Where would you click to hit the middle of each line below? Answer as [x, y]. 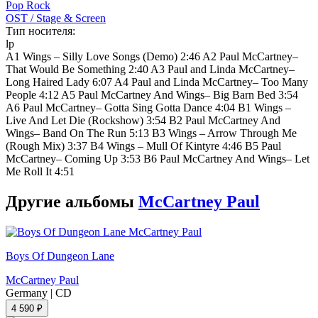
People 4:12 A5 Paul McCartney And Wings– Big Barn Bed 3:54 [152, 94]
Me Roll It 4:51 [40, 171]
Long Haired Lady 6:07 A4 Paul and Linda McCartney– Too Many [157, 82]
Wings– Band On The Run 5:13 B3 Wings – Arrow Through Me [151, 133]
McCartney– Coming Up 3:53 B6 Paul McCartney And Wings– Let [158, 158]
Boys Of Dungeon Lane [60, 256]
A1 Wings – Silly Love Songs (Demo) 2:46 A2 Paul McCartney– [152, 56]
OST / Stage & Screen [56, 18]
